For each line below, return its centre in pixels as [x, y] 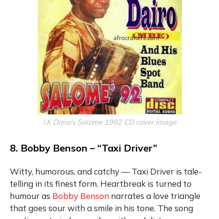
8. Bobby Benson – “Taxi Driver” [84, 148]
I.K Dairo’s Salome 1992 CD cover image [109, 122]
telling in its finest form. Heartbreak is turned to [101, 183]
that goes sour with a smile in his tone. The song [101, 208]
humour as [31, 196]
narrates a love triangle [155, 196]
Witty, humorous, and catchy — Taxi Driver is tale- [106, 171]
